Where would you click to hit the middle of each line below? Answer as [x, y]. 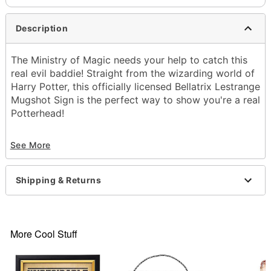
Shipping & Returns [58, 180]
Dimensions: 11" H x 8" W [82, 172]
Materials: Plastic [64, 185]
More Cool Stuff [44, 234]
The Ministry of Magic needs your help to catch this [129, 60]
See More [30, 145]
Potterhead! [37, 113]
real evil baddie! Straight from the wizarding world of [132, 73]
